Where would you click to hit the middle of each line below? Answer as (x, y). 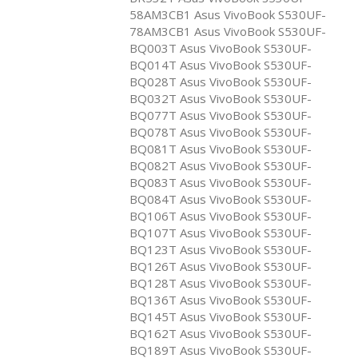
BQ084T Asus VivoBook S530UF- (221, 199)
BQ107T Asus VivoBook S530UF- (221, 232)
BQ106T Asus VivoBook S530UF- (221, 215)
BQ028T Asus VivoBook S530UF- (221, 81)
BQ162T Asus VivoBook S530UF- (221, 333)
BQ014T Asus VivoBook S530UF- (221, 64)
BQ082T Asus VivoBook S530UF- (221, 165)
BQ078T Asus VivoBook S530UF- (221, 131)
